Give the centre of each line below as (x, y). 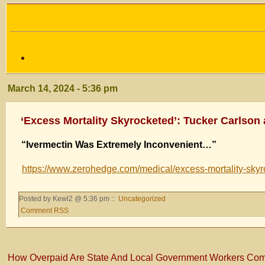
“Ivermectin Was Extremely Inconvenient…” (119, 144)
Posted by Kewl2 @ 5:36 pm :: (68, 199)
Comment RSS (45, 211)
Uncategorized (142, 199)
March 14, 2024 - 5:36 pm (63, 89)
